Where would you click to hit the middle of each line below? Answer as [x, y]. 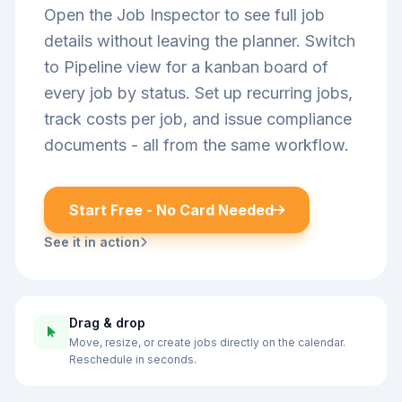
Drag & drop [107, 323]
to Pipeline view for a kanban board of [186, 67]
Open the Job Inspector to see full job [184, 15]
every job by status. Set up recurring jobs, [198, 93]
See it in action [92, 242]
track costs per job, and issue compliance [198, 119]
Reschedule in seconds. [133, 359]
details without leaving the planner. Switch [200, 41]
